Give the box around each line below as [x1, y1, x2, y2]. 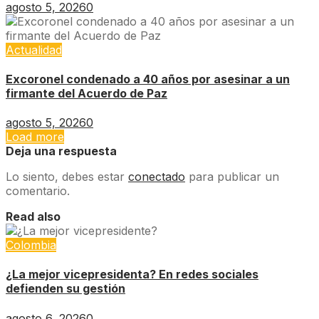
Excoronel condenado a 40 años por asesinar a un [6, 71, 290, 86]
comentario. [6, 184, 70, 199]
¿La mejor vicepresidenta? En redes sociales [6, 267, 258, 282]
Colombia [6, 238, 56, 253]
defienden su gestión [6, 281, 125, 296]
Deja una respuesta [6, 144, 117, 159]
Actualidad [6, 42, 62, 57]
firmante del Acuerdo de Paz [6, 85, 167, 100]
